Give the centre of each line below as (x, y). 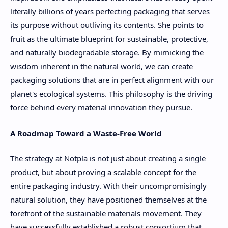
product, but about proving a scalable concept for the (103, 172)
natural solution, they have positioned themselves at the (108, 200)
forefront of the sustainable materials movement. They (106, 213)
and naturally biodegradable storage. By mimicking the (107, 53)
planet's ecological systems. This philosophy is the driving (111, 94)
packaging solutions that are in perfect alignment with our (112, 80)
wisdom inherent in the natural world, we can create (102, 66)
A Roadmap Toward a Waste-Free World (86, 133)
